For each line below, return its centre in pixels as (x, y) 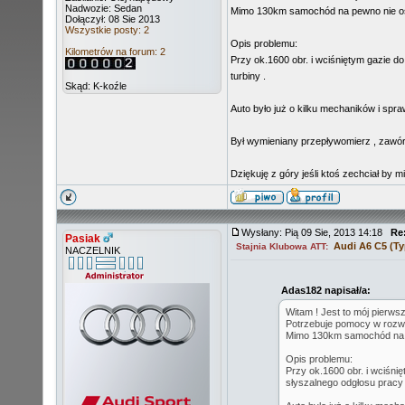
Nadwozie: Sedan (104, 8)
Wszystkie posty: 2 (107, 30)
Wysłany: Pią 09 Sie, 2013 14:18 (316, 232)
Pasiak (83, 239)
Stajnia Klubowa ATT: (282, 246)
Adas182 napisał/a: (325, 290)
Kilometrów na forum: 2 (115, 52)
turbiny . (248, 76)
